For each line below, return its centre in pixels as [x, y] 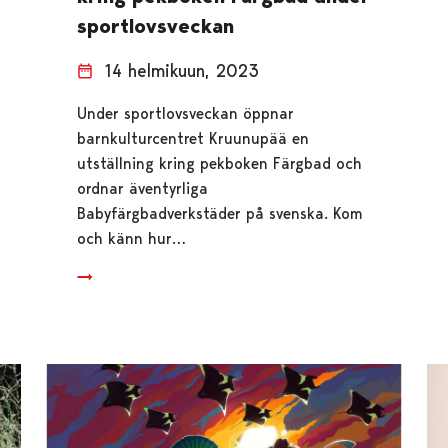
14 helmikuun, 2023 [181, 70]
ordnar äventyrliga [142, 188]
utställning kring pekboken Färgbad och [219, 163]
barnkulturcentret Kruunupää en [192, 138]
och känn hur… [131, 238]
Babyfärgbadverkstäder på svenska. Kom [219, 213]
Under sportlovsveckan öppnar [185, 113]
